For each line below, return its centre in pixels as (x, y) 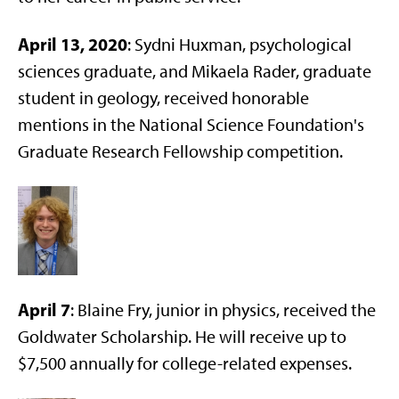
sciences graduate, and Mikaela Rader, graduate (195, 71)
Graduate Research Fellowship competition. (180, 151)
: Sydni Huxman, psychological (240, 45)
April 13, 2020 (73, 44)
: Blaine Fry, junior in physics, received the (223, 310)
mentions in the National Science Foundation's (191, 125)
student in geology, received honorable (163, 98)
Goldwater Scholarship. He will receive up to (182, 337)
